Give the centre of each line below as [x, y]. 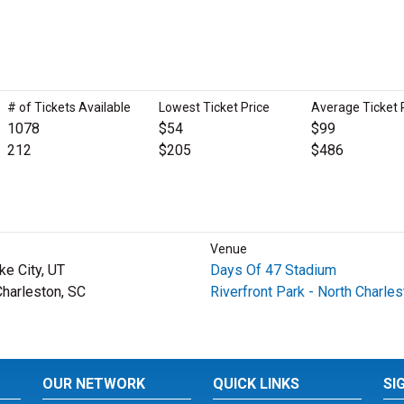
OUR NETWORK [94, 384]
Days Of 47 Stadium [273, 270]
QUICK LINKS [256, 384]
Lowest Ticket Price [215, 107]
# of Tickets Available [69, 107]
